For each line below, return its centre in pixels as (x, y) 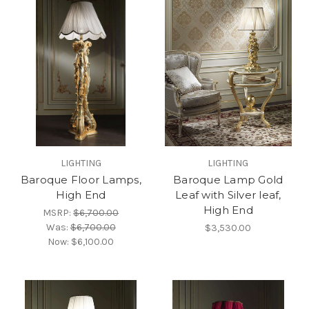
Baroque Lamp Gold (228, 180)
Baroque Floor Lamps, (81, 180)
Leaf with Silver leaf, (228, 195)
